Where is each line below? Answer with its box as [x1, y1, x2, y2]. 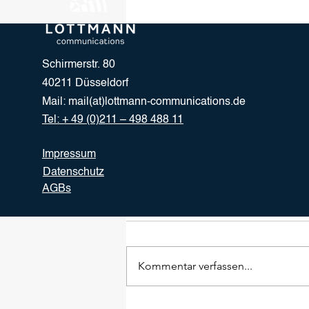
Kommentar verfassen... [138, 259, 252, 273]
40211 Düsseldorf [41, 78, 128, 90]
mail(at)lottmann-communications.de [68, 97, 246, 108]
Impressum [41, 149, 96, 161]
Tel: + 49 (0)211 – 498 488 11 [41, 114, 183, 126]
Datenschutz [42, 167, 104, 179]
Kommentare [126, 196, 189, 208]
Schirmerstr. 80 [41, 59, 115, 71]
